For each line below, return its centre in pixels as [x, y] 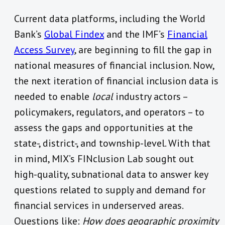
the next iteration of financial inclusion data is [116, 81]
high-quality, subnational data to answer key [111, 175]
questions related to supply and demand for [110, 190]
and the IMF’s [136, 34]
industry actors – [151, 97]
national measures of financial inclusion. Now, [114, 66]
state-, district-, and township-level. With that [112, 143]
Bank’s [29, 34]
